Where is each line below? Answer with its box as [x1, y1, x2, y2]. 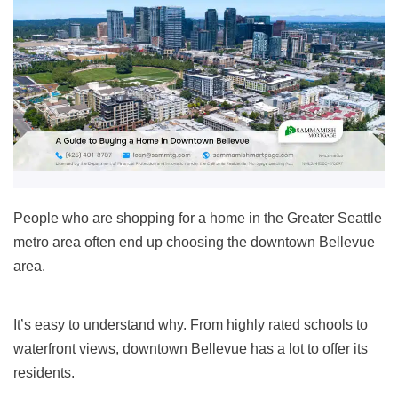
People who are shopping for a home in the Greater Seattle [13, 211, 382, 227]
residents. [13, 365, 75, 381]
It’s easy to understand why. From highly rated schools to [13, 317, 368, 333]
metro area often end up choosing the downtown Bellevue [13, 235, 375, 251]
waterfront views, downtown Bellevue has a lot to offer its [13, 341, 368, 357]
